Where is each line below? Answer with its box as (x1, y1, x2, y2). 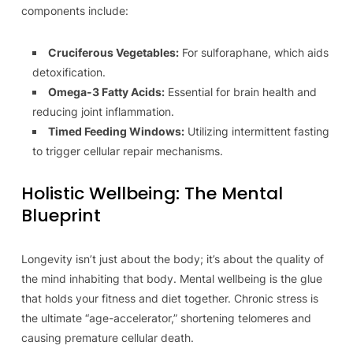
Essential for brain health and (164, 85, 317, 98)
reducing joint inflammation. (32, 105, 174, 118)
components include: (20, 4, 128, 17)
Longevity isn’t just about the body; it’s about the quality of (20, 252, 324, 266)
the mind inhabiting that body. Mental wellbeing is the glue (20, 272, 322, 285)
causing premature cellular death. (20, 331, 194, 344)
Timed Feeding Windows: (47, 124, 184, 138)
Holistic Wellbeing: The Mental (20, 181, 283, 206)
